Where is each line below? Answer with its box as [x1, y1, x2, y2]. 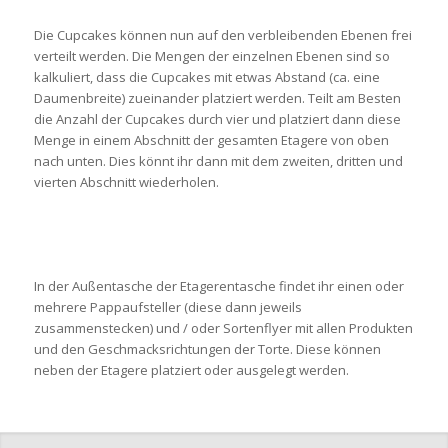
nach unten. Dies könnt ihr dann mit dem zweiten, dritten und [33, 151, 403, 170]
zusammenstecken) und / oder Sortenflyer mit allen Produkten [33, 318, 413, 337]
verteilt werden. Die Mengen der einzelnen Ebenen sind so [33, 46, 390, 65]
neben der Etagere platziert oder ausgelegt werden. [33, 360, 349, 379]
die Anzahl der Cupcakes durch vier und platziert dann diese [33, 109, 401, 128]
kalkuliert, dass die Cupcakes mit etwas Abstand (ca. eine [33, 67, 380, 86]
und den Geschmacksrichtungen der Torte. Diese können [33, 339, 381, 358]
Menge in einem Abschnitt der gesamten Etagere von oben [33, 130, 389, 149]
